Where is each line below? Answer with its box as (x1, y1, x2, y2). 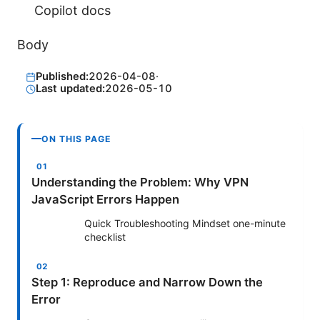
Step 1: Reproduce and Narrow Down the (31, 274, 263, 289)
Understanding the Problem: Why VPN (31, 174, 249, 189)
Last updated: (35, 82, 105, 96)
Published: (35, 70, 89, 84)
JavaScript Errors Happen (31, 191, 179, 206)
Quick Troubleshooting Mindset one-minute (84, 216, 286, 229)
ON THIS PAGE (41, 133, 111, 144)
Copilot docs (34, 2, 111, 18)
